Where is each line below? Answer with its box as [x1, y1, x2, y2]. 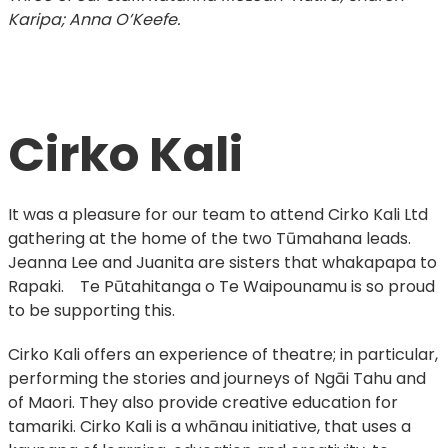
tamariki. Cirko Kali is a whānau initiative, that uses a [7, 415, 411, 439]
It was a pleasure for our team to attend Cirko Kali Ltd [7, 203, 428, 227]
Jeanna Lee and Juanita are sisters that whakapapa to [7, 251, 437, 275]
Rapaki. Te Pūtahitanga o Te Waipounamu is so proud [7, 275, 435, 299]
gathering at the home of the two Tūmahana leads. [7, 227, 419, 251]
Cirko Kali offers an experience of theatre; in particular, [7, 343, 438, 367]
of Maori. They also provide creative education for [7, 391, 398, 415]
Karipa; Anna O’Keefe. [7, 8, 180, 32]
